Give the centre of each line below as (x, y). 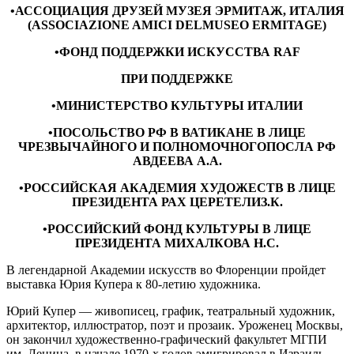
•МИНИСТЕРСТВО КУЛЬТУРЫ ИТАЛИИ (177, 105)
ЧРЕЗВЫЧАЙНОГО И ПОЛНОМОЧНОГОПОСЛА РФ (177, 146)
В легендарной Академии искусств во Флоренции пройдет (166, 269)
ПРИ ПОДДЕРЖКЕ (177, 78)
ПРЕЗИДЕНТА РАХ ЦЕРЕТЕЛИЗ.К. (177, 201)
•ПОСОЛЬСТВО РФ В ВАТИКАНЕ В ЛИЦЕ (177, 132)
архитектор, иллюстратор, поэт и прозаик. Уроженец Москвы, (175, 325)
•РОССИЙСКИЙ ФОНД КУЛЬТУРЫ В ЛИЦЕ (177, 228)
